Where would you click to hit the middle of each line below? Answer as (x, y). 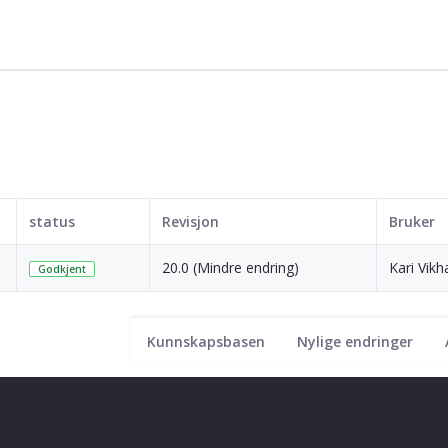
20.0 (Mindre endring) (230, 267)
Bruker (412, 221)
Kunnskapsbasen (206, 341)
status (52, 221)
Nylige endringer (355, 341)
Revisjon (190, 221)
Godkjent (62, 268)
